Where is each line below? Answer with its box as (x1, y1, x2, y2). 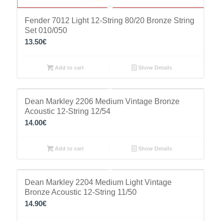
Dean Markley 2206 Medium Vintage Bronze (24, 97, 180, 106)
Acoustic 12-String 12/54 (24, 107, 110, 115)
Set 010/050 (24, 26, 67, 35)
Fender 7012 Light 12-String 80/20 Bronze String (24, 16, 194, 25)
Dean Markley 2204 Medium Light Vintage (24, 178, 172, 186)
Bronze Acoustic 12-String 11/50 (24, 187, 137, 196)
